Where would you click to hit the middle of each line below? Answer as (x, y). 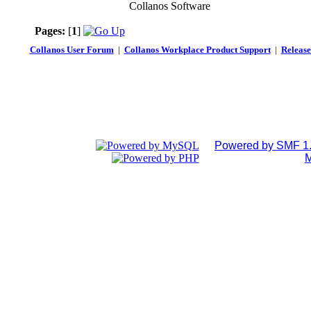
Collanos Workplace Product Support (197, 50)
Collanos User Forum (72, 50)
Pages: (50, 31)
